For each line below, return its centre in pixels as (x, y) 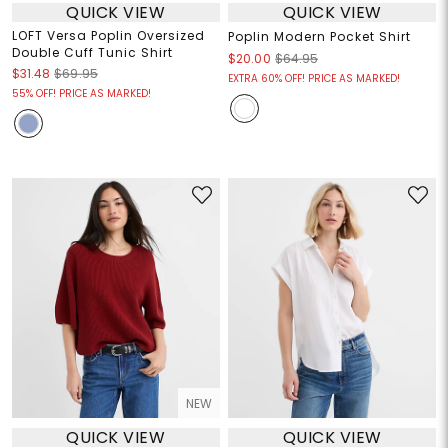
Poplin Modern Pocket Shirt (319, 37)
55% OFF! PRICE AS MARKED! (81, 94)
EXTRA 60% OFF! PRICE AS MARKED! (314, 79)
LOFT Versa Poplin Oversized (108, 36)
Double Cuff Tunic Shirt (92, 53)
